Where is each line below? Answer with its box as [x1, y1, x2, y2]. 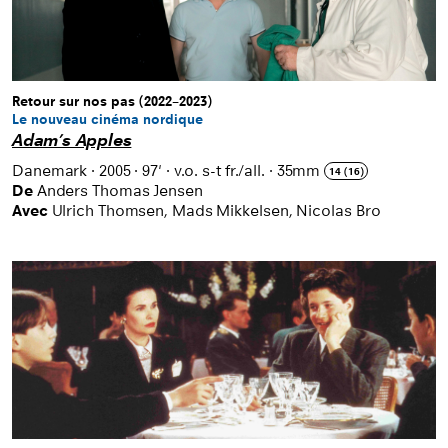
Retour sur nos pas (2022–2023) [12, 93, 212, 111]
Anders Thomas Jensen [36, 181, 203, 201]
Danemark [12, 161, 88, 181]
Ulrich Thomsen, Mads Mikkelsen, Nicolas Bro [51, 201, 382, 221]
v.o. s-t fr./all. [173, 161, 265, 181]
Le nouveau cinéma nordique [12, 111, 203, 129]
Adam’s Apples [12, 130, 132, 152]
